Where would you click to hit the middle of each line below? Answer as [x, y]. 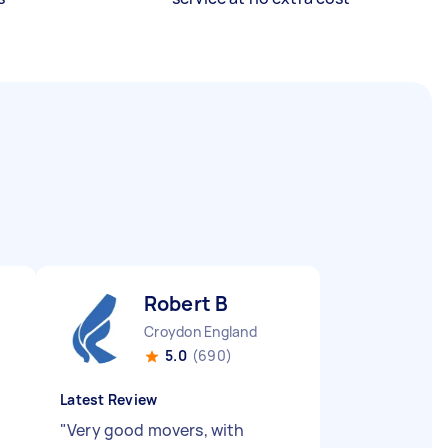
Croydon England [200, 331]
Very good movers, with [156, 430]
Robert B [186, 303]
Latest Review [109, 399]
